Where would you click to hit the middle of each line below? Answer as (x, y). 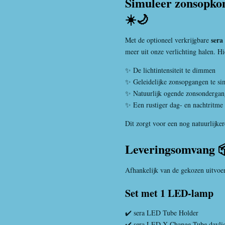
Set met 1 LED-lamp (169, 193)
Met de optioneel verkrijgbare (168, 40)
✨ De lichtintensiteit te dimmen (170, 70)
